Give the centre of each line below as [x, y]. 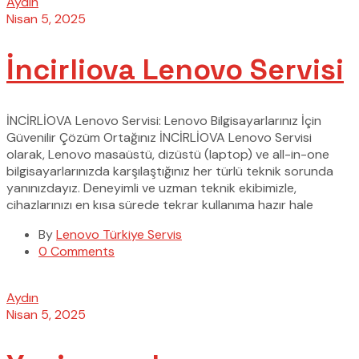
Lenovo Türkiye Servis [119, 234]
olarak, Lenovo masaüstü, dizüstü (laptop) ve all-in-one [168, 154]
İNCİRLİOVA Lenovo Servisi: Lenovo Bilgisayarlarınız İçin [164, 120]
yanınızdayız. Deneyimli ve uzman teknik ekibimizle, [151, 188]
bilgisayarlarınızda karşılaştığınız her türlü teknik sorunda [170, 171]
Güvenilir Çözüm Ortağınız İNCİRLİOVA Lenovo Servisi [159, 137]
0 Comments [77, 251]
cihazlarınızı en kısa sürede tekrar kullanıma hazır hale [160, 204]
